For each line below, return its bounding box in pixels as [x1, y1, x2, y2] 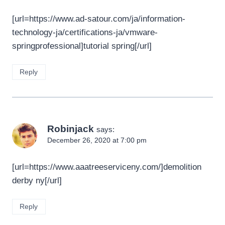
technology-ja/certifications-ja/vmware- [12, 27, 158, 37]
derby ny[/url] [12, 175, 62, 185]
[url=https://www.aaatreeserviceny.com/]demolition [12, 162, 201, 172]
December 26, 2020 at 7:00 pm [47, 136, 147, 144]
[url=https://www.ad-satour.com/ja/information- [12, 14, 185, 24]
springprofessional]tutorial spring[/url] [12, 41, 152, 51]
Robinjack [47, 123, 94, 134]
